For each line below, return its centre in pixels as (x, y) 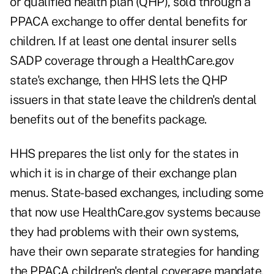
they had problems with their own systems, (124, 232)
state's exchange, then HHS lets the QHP (119, 80)
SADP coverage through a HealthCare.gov (122, 61)
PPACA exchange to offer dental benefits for (129, 22)
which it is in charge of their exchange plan (123, 173)
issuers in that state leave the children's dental (133, 100)
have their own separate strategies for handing (134, 252)
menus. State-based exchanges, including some (136, 193)
